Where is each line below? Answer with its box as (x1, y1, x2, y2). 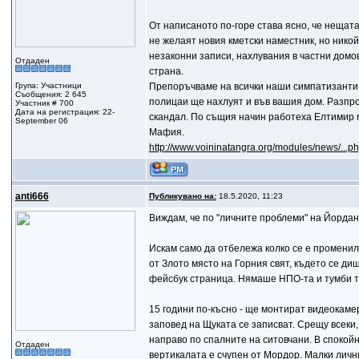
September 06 (14, 116, 68, 125)
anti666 (14, 191, 49, 202)
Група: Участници (14, 81, 82, 90)
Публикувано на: (148, 192, 216, 200)
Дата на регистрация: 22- (14, 107, 115, 116)
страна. (148, 66, 184, 77)
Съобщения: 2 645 (14, 90, 87, 99)
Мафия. (148, 127, 184, 138)
